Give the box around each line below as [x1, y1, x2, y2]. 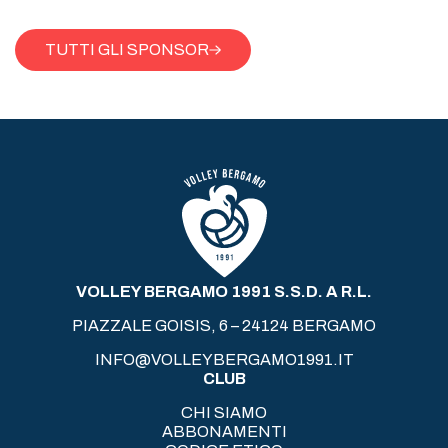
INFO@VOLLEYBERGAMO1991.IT [94, 350, 354, 368]
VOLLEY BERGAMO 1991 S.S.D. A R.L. [76, 282, 372, 300]
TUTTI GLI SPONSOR [45, 41, 209, 59]
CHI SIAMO [181, 403, 267, 421]
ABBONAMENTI [161, 422, 287, 440]
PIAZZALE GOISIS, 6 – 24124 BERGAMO [72, 316, 376, 334]
